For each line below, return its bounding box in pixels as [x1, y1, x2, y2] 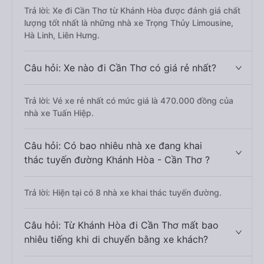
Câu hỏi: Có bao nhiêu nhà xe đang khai [24, 140, 202, 151]
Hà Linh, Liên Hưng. [24, 30, 100, 40]
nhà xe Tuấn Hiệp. [24, 108, 94, 118]
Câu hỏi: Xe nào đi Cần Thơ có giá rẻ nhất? [24, 62, 216, 74]
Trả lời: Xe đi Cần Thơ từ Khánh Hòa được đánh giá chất [24, 5, 240, 15]
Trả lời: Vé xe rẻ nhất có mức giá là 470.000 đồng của [24, 95, 233, 105]
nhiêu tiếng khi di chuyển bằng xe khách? [24, 233, 208, 245]
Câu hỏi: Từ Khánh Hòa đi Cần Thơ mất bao [24, 219, 219, 231]
